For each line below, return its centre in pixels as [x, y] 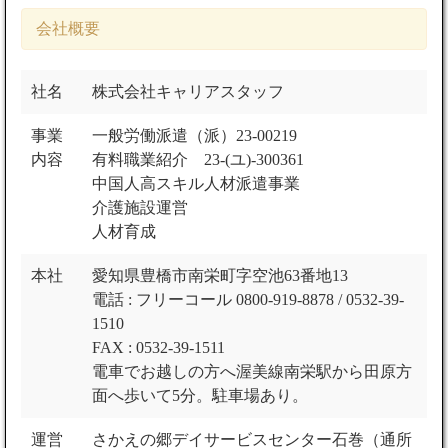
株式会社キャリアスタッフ [188, 92]
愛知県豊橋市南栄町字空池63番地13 [220, 276]
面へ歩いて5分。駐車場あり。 [200, 396]
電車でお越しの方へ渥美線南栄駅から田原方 [252, 372]
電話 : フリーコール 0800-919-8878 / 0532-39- [248, 300]
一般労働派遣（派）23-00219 [194, 136]
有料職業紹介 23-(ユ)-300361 [198, 160]
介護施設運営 [140, 208]
